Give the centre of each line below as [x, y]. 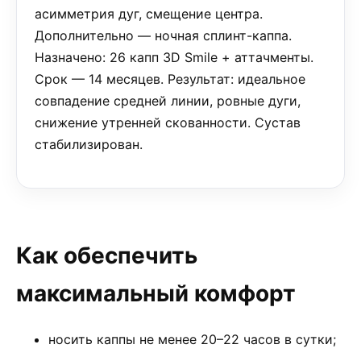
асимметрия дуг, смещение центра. [149, 14]
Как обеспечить [107, 255]
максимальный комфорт [156, 293]
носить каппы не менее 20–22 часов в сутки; [192, 339]
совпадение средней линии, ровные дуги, [168, 101]
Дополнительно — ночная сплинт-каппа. [163, 35]
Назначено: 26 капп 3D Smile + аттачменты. [174, 57]
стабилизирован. [89, 144]
